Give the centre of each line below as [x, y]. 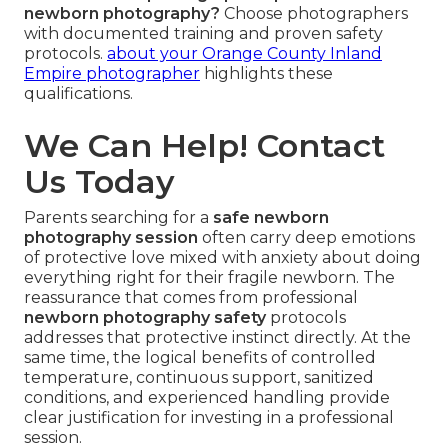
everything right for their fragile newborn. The [209, 277]
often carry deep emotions [306, 237]
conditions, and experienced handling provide [207, 397]
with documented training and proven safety [203, 33]
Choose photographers [314, 13]
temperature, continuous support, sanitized [199, 377]
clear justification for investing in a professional [209, 417]
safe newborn [271, 217]
